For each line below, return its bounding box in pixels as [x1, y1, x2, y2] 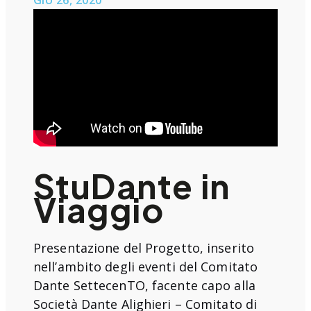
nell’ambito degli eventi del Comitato [33, 258, 258, 275]
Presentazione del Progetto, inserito [33, 239, 254, 256]
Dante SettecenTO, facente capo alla [33, 276, 255, 294]
